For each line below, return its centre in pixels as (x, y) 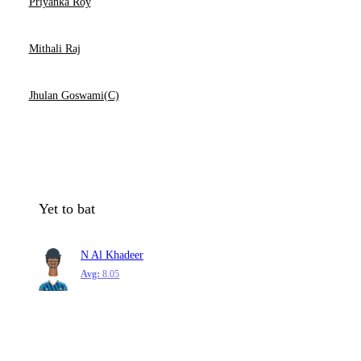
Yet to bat (67, 209)
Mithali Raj (54, 49)
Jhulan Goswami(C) (74, 95)
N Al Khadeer (112, 255)
